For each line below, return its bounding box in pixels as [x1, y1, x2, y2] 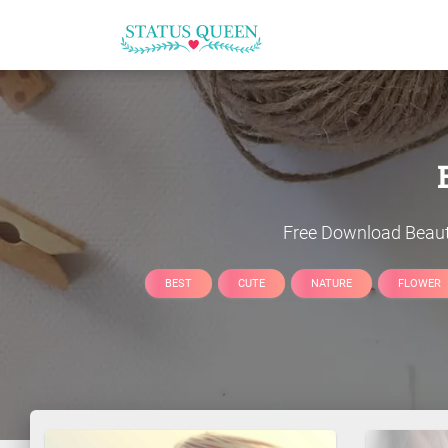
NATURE [311, 276, 352, 290]
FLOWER [398, 276, 441, 290]
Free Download [282, 222, 405, 243]
